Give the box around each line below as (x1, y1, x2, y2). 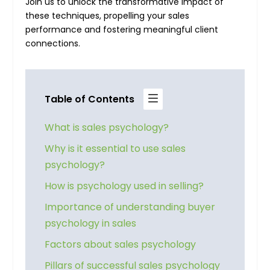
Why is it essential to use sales (45, 141, 186, 155)
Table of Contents (45, 92, 135, 106)
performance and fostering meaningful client (25, 24, 219, 36)
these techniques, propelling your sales (25, 10, 190, 22)
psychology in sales (45, 216, 137, 230)
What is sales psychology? (45, 120, 169, 134)
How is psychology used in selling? (45, 178, 204, 193)
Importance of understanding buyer (45, 199, 216, 214)
